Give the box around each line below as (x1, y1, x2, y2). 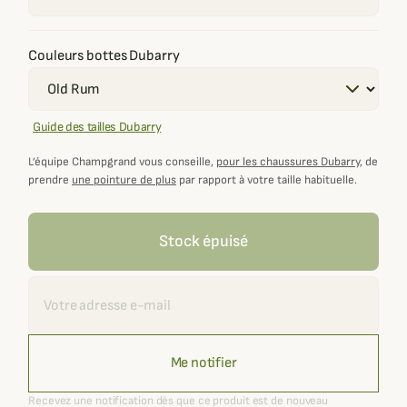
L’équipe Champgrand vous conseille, (28, 154, 216, 169)
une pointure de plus (72, 173, 176, 187)
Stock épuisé (159, 232, 248, 251)
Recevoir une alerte (27, 277, 129, 292)
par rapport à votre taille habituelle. (176, 173, 357, 187)
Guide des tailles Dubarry (33, 119, 162, 134)
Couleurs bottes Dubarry (28, 47, 180, 65)
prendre (28, 173, 72, 187)
